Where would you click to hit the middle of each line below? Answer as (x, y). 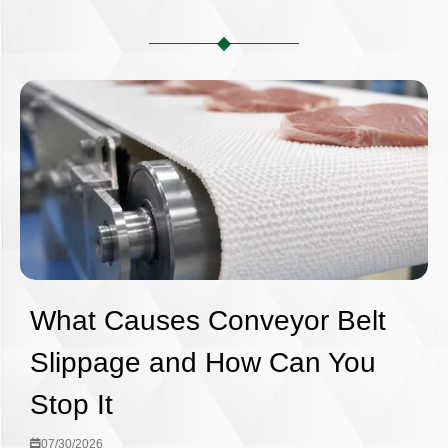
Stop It (71, 404)
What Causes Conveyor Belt (208, 320)
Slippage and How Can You (203, 362)
